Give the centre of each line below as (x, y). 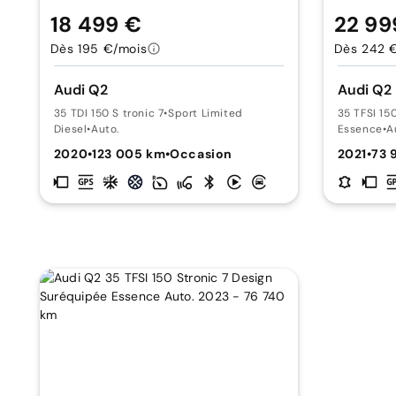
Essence (360, 129)
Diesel (70, 129)
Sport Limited (206, 113)
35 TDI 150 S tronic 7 (109, 113)
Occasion (202, 153)
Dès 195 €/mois (99, 48)
